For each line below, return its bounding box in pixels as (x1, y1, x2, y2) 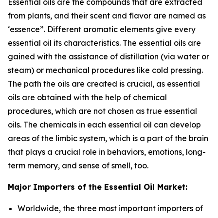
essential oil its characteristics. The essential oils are (8, 38, 201, 48)
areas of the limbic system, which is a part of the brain (8, 133, 208, 144)
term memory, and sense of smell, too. (8, 161, 148, 171)
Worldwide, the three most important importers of (18, 203, 203, 214)
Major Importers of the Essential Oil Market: (8, 182, 187, 192)
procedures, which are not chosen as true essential (8, 106, 197, 116)
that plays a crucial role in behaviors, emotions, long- (8, 147, 206, 157)
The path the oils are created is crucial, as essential (8, 79, 200, 89)
